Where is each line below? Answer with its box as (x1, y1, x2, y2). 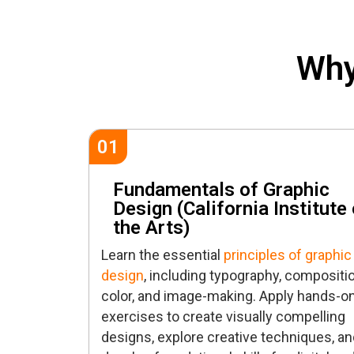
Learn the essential (101, 247, 224, 264)
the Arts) (113, 217, 190, 239)
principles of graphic (224, 247, 352, 264)
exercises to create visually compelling (101, 308, 345, 326)
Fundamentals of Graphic (113, 179, 330, 201)
